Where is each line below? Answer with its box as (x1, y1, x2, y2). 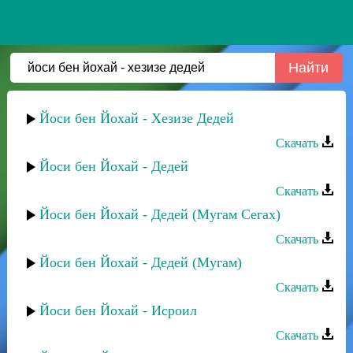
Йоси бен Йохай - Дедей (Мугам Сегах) (39, 206, 281, 222)
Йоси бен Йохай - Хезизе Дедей (39, 110, 234, 126)
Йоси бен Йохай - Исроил (39, 303, 197, 318)
